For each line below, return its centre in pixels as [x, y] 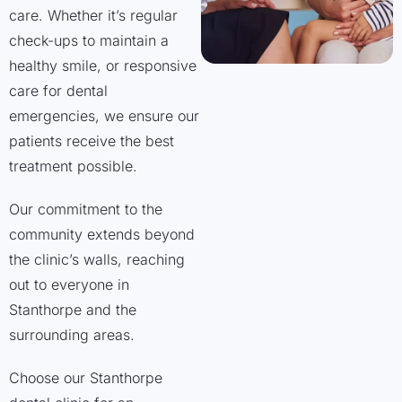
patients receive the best [92, 141]
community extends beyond [102, 234]
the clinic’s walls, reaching [97, 259]
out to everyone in [69, 284]
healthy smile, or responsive [103, 66]
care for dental [58, 91]
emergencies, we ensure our [104, 116]
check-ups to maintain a [89, 40]
